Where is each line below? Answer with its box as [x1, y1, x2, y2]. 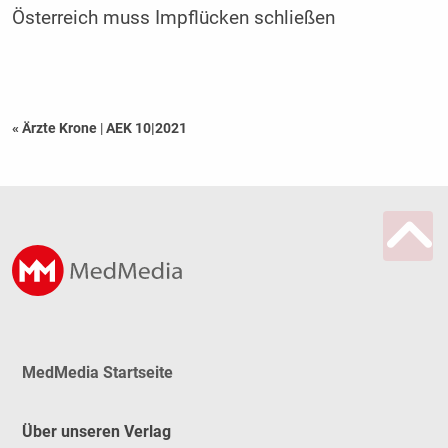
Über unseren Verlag [21, 421, 171, 441]
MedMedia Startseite [21, 363, 173, 383]
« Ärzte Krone [11, 120, 100, 137]
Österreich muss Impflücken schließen [11, 7, 335, 30]
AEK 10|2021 [105, 120, 187, 137]
